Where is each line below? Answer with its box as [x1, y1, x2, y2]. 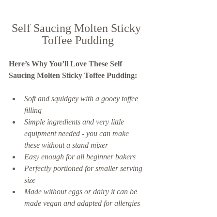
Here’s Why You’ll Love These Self [9, 60, 124, 68]
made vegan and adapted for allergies [24, 199, 142, 208]
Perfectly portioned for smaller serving [24, 164, 144, 173]
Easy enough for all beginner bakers [24, 153, 136, 161]
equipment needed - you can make [24, 129, 131, 138]
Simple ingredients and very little [24, 118, 126, 126]
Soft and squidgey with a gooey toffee [24, 94, 140, 103]
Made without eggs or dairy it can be [24, 187, 139, 196]
